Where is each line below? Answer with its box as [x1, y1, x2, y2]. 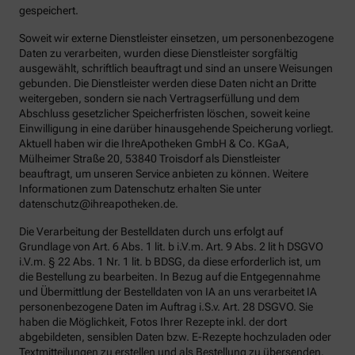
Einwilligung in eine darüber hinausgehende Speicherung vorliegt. [19, 122, 334, 136]
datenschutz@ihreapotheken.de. [19, 197, 178, 211]
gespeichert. [19, 4, 78, 17]
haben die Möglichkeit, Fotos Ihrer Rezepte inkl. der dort [19, 315, 287, 329]
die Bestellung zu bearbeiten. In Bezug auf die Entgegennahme [19, 270, 320, 284]
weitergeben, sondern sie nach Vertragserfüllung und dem [19, 92, 300, 105]
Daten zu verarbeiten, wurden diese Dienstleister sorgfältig [19, 47, 298, 60]
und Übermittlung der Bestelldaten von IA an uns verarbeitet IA [19, 285, 317, 299]
